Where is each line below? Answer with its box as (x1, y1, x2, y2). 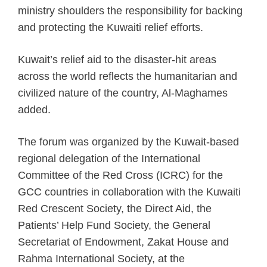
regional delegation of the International (18, 153, 200, 165)
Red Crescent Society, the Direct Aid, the (18, 203, 212, 215)
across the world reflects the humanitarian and (18, 70, 237, 83)
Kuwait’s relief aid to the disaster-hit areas (18, 54, 216, 66)
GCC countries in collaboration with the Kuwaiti (18, 186, 241, 198)
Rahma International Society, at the (18, 253, 185, 265)
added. (18, 104, 51, 116)
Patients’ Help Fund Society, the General (18, 219, 210, 232)
